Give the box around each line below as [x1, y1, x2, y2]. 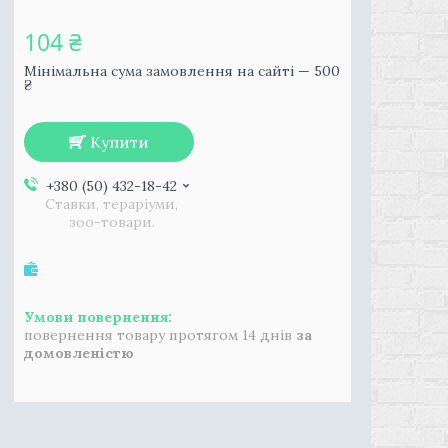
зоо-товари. [68, 213, 155, 231]
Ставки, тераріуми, [45, 195, 178, 213]
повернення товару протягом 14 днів [24, 326, 296, 344]
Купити [90, 132, 149, 152]
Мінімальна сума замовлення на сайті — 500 [24, 62, 340, 80]
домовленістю [24, 344, 134, 362]
